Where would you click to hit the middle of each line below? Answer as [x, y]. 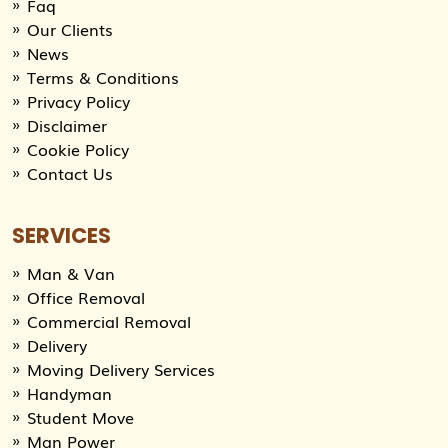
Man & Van [71, 273]
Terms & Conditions [103, 77]
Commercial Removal [109, 321]
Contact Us [70, 173]
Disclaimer [67, 125]
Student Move [80, 417]
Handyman [69, 393]
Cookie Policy [78, 149]
